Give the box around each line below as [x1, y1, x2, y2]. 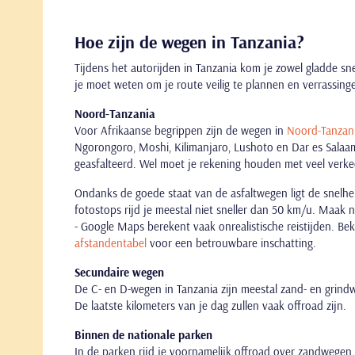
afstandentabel [74, 235, 147, 250]
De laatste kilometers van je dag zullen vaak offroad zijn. [74, 298, 346, 313]
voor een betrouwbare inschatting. [147, 235, 316, 250]
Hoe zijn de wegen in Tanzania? [74, 31, 304, 53]
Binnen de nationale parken [74, 327, 212, 342]
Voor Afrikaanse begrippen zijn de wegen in [74, 123, 287, 138]
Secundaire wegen [74, 265, 164, 280]
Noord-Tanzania [74, 106, 155, 121]
